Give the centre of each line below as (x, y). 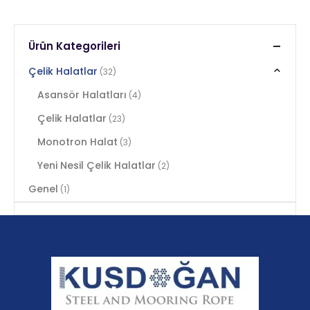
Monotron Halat (77, 142)
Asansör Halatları (82, 94)
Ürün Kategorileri (74, 46)
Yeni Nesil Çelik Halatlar (96, 165)
